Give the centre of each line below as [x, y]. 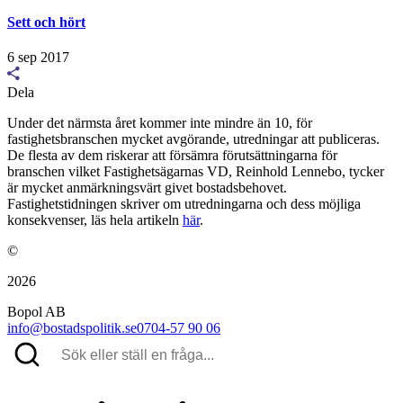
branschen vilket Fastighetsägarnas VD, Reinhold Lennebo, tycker [196, 172]
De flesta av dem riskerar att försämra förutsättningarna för [172, 156]
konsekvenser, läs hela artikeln [95, 220]
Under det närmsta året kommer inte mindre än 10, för [160, 123]
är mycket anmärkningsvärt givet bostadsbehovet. [147, 188]
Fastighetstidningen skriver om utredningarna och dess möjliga [184, 204]
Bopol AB [36, 312]
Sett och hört [46, 22]
